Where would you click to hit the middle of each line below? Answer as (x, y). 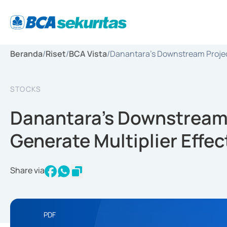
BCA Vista (88, 54)
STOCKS (26, 89)
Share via (27, 170)
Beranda (26, 54)
